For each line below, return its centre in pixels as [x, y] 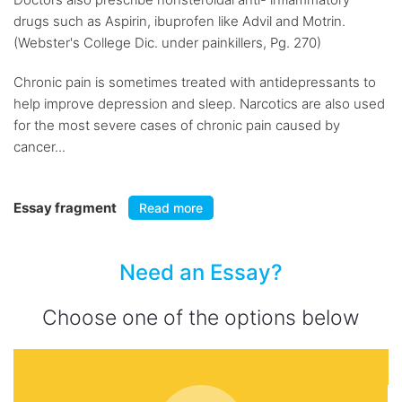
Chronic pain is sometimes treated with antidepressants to [195, 82]
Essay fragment [66, 208]
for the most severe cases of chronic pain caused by [177, 125]
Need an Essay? [201, 272]
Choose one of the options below [201, 318]
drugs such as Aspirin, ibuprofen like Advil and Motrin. [179, 21]
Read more [171, 208]
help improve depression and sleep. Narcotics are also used [199, 104]
